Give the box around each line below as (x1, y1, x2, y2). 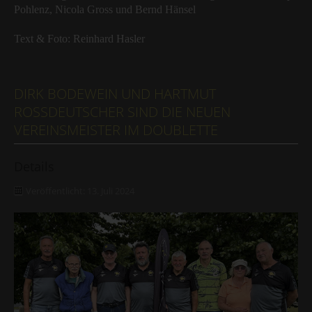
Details (14, 158, 54, 175)
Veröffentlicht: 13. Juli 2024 (26, 185, 134, 198)
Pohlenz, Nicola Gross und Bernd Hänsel (14, 3, 196, 16)
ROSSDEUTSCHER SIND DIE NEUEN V (14, 102, 231, 122)
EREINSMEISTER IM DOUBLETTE (14, 120, 218, 140)
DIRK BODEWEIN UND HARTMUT (14, 84, 216, 104)
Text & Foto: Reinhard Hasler (14, 33, 145, 45)
